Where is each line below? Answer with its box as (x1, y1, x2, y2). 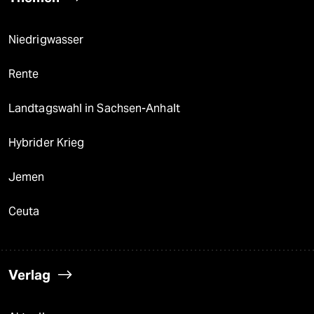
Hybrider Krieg (8, 136, 85, 149)
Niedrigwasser (8, 33, 84, 46)
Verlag (8, 266, 50, 283)
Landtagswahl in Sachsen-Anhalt (8, 102, 180, 115)
